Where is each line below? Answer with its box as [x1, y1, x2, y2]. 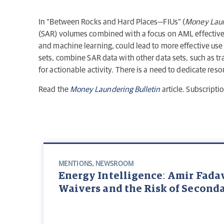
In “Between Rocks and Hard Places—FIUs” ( [38, 18, 185, 26]
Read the [38, 85, 70, 93]
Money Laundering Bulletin [69, 85, 160, 93]
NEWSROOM [95, 160, 133, 168]
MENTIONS [58, 160, 92, 168]
